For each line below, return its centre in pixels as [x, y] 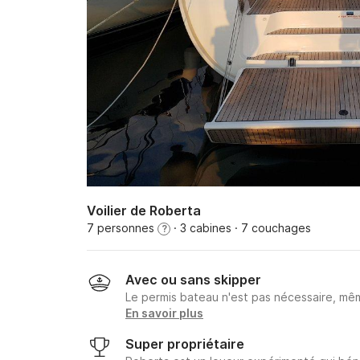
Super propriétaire [185, 344]
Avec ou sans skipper [193, 280]
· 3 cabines [201, 228]
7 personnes [122, 228]
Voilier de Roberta [144, 211]
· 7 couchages [271, 228]
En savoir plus [164, 313]
